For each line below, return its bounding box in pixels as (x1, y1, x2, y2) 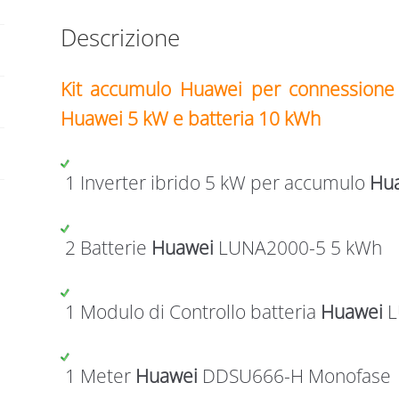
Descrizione (60, 20, 180, 53)
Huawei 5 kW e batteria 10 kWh (60, 105, 325, 131)
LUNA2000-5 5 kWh (213, 234, 382, 260)
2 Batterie (60, 234, 151, 260)
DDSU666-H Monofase (197, 363, 395, 389)
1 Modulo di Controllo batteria (60, 298, 321, 324)
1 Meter (60, 363, 135, 389)
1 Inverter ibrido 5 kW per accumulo (60, 170, 370, 196)
